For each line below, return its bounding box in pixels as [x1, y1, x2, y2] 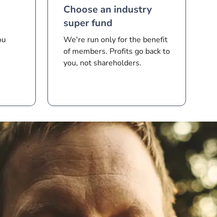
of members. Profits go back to [63, 46, 170, 57]
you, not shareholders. [63, 58, 141, 68]
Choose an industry [63, 3, 152, 16]
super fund [63, 16, 112, 30]
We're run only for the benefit [63, 34, 168, 45]
